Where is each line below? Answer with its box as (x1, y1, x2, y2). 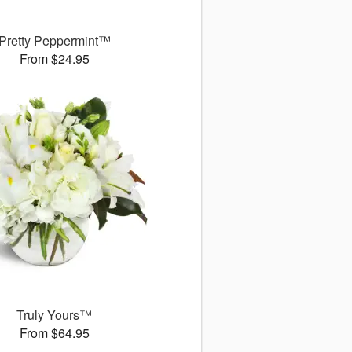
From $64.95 (19, 324, 90, 343)
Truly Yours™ (16, 306, 93, 324)
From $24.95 (19, 49, 90, 68)
